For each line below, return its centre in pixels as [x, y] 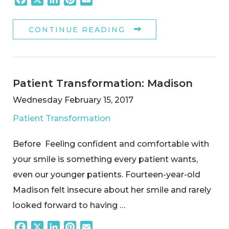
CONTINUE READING [77, 29]
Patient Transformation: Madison [103, 83]
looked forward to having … [69, 205]
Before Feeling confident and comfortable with [111, 144]
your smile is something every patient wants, [105, 159]
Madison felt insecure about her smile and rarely [112, 190]
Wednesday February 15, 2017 [73, 100]
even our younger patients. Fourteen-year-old [107, 174]
